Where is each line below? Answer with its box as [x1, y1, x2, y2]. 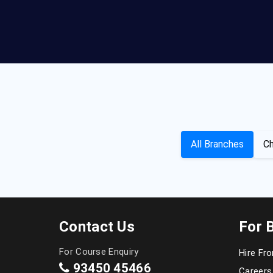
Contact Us [59, 218, 135, 235]
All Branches [190, 138, 244, 150]
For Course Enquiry [59, 246, 139, 257]
